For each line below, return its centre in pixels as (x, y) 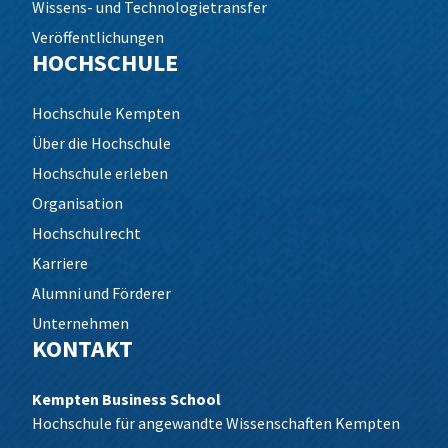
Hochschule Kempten (106, 113)
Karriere (60, 263)
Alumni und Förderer (101, 293)
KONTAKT (82, 348)
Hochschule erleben (100, 173)
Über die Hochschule (101, 143)
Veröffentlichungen (98, 37)
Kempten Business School (126, 399)
